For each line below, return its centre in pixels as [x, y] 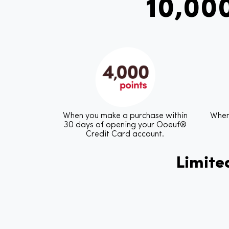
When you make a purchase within [125, 116]
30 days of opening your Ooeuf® [125, 125]
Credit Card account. [125, 134]
